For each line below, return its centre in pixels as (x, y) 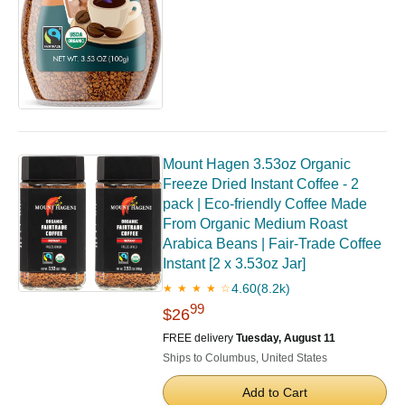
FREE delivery (199, 339)
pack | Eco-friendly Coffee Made (265, 204)
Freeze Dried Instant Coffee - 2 (261, 184)
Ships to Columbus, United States (245, 358)
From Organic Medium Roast (255, 224)
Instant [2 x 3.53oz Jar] (234, 264)
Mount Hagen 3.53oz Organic (257, 165)
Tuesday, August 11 (286, 339)
